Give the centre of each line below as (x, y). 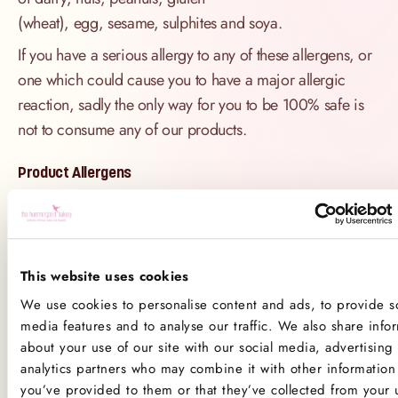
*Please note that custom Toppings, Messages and (177, 215)
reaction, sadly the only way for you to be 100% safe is (191, 105)
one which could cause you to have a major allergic (182, 80)
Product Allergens (75, 172)
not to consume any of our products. (132, 130)
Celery (57, 344)
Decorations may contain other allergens (145, 240)
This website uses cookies (105, 277)
